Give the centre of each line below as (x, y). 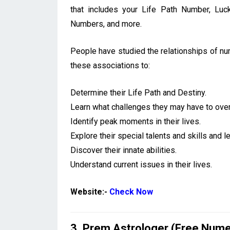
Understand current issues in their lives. (141, 165)
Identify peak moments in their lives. (136, 122)
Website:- (90, 192)
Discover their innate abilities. (123, 150)
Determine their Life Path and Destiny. (138, 93)
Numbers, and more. (106, 24)
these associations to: (110, 66)
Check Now (131, 192)
